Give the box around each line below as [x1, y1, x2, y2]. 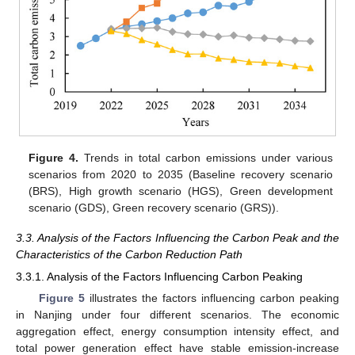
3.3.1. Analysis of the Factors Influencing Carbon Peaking [16, 270, 303, 284]
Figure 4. [29, 151, 79, 164]
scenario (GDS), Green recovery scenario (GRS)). [29, 200, 280, 214]
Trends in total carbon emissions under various [78, 151, 333, 164]
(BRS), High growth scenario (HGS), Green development [29, 184, 333, 197]
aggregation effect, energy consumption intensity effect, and [16, 325, 339, 338]
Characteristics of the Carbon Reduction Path [16, 248, 242, 261]
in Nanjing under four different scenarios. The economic [16, 308, 339, 322]
